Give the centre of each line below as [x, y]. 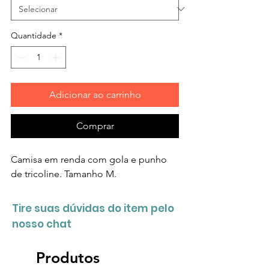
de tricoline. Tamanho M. [64, 174]
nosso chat [42, 224]
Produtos [68, 257]
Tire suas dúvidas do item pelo [93, 208]
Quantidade [34, 35]
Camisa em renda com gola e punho [89, 159]
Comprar [95, 125]
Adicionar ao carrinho [95, 94]
